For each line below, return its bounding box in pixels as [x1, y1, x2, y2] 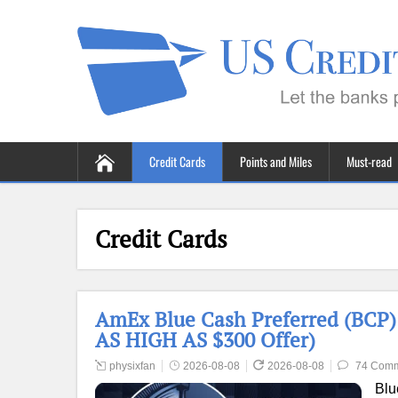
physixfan [109, 360, 155, 372]
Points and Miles [240, 152, 312, 171]
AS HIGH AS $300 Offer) [95, 326, 315, 354]
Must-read [346, 152, 392, 171]
